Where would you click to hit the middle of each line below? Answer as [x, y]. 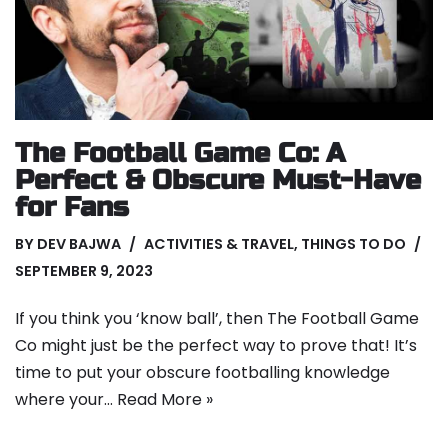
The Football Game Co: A [180, 153]
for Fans [72, 207]
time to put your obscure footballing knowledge [202, 372]
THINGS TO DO [353, 243]
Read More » [165, 399]
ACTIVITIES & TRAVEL [219, 243]
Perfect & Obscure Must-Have [218, 180]
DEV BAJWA [79, 243]
